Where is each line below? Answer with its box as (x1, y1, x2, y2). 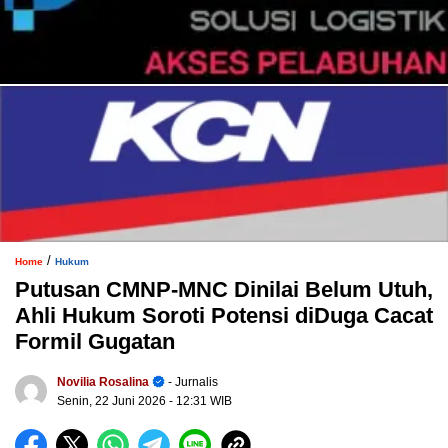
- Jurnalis (165, 375, 218, 390)
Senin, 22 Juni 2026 (57, 394, 169, 409)
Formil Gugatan (15, 329, 175, 355)
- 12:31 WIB (169, 394, 232, 409)
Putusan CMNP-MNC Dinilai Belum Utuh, (15, 277, 433, 303)
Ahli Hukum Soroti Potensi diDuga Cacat (15, 303, 433, 329)
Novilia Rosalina (57, 375, 149, 390)
